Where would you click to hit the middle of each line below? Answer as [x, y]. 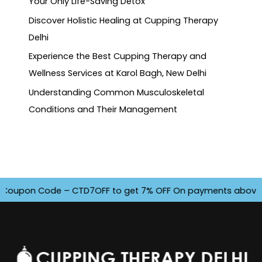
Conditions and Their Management [103, 109]
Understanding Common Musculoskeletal [117, 92]
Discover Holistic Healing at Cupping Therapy [124, 20]
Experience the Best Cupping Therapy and [118, 56]
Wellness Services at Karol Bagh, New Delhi [118, 73]
